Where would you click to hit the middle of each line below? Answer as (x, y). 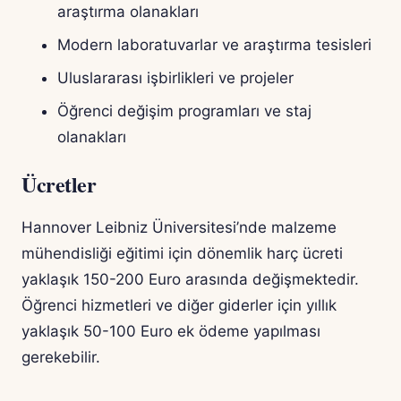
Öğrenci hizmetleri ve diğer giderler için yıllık (179, 306)
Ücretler (59, 184)
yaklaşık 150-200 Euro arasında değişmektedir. (190, 280)
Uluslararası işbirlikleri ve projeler (175, 78)
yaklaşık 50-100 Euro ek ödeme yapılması (171, 332)
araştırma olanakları (128, 12)
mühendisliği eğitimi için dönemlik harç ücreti (182, 254)
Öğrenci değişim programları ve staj (184, 111)
